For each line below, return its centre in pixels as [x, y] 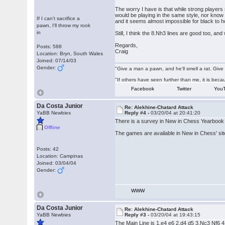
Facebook [143, 89]
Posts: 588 [49, 46]
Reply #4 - [138, 113]
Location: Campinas [60, 156]
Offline [52, 127]
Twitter [184, 89]
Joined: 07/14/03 [57, 61]
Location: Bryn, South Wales [70, 53]
